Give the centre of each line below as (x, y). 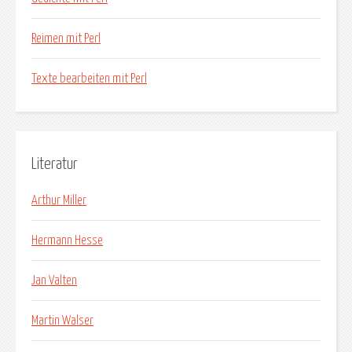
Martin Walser (62, 320)
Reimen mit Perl (66, 39)
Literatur (55, 165)
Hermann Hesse (67, 240)
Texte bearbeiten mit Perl (89, 79)
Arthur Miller (59, 200)
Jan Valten (54, 280)
